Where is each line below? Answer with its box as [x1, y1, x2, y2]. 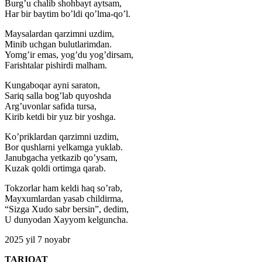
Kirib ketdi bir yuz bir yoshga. [5, 112, 116, 122]
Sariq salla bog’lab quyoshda [5, 91, 111, 101]
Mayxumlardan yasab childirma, [5, 194, 123, 204]
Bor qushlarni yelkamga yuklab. [5, 142, 123, 153]
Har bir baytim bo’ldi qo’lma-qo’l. [5, 9, 130, 19]
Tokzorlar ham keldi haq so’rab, [5, 183, 122, 194]
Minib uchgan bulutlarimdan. [5, 39, 112, 50]
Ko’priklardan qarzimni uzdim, [5, 132, 119, 142]
